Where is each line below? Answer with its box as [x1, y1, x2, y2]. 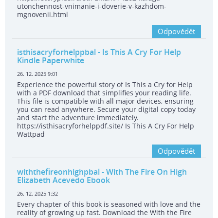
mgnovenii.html [17, 10, 68, 19]
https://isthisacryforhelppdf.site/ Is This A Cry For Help [17, 121, 194, 131]
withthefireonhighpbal [17, 166, 100, 178]
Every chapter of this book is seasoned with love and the [17, 200, 200, 209]
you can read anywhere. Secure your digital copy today [17, 105, 196, 114]
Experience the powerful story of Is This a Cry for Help [17, 80, 193, 90]
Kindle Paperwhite [17, 55, 84, 66]
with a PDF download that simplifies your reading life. [17, 88, 191, 98]
